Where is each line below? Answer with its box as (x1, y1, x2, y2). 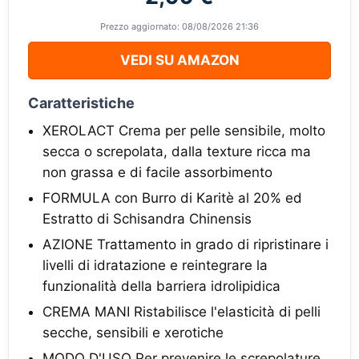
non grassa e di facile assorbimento (42, 164, 272, 180)
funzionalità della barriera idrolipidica (42, 278, 280, 294)
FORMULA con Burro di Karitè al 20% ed (42, 190, 302, 206)
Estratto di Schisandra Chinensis (42, 211, 252, 227)
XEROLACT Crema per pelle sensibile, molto (42, 123, 325, 139)
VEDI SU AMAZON (119, 52, 240, 68)
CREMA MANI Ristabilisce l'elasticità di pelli (42, 304, 321, 320)
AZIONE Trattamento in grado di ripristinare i (42, 236, 329, 252)
